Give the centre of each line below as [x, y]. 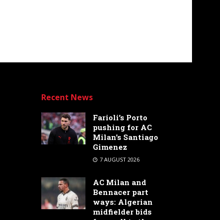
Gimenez [110, 147]
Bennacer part [120, 192]
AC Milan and [119, 182]
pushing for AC [122, 127]
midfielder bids [122, 212]
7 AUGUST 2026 [119, 160]
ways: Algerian [123, 202]
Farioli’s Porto [120, 118]
